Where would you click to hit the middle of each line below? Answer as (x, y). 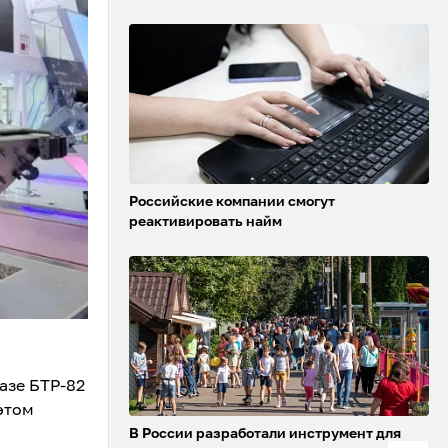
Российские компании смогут (232, 202)
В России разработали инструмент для (265, 434)
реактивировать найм (205, 222)
